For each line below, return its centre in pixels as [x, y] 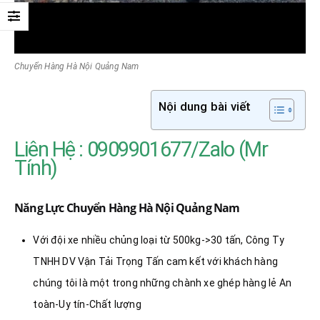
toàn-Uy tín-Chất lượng [87, 304]
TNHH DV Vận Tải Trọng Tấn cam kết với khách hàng [155, 261]
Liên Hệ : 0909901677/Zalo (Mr [141, 149]
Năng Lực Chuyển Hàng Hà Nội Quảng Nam [127, 207]
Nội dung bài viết [205, 106]
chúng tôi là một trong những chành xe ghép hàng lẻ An [162, 282]
